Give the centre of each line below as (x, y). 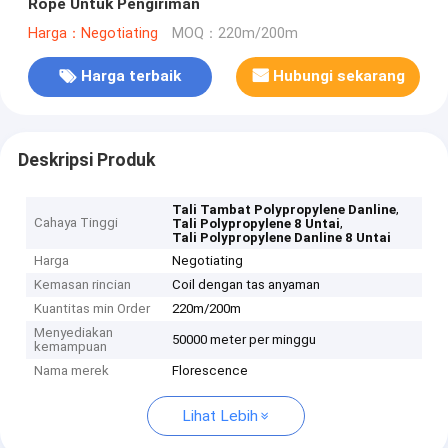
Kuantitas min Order (92, 309)
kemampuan (71, 347)
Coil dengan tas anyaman (246, 285)
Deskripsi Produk (86, 159)
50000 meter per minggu (244, 340)
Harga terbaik (130, 76)
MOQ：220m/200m (234, 33)
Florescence (210, 371)
